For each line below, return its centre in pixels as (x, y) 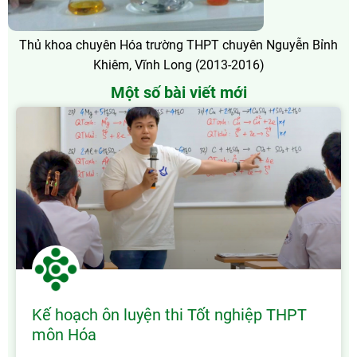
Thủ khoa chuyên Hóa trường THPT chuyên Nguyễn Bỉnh (178, 45)
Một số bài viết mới (178, 93)
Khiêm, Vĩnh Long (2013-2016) (178, 65)
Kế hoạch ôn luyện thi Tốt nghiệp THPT (169, 315)
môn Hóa (64, 335)
